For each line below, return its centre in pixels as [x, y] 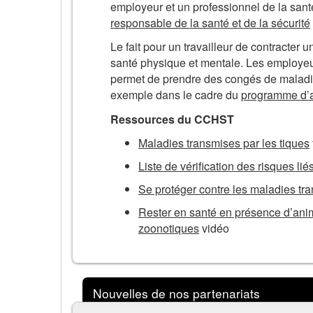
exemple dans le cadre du [176, 95]
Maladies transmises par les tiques [224, 143]
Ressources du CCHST [172, 119]
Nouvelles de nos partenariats [176, 293]
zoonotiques [169, 228]
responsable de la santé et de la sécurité [210, 22]
